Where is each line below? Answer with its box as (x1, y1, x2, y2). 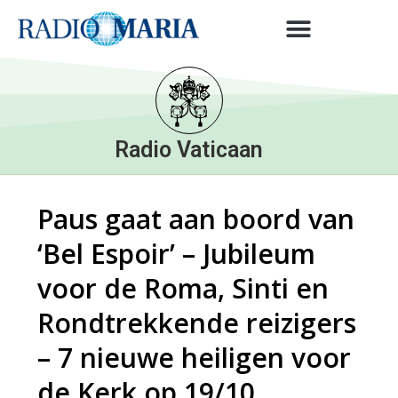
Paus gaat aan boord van (37, 201, 355, 237)
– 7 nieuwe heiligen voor (37, 339, 352, 376)
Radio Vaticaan (115, 137, 264, 163)
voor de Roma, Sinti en (37, 270, 330, 306)
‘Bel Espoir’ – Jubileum (37, 235, 316, 272)
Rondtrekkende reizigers (37, 305, 357, 341)
